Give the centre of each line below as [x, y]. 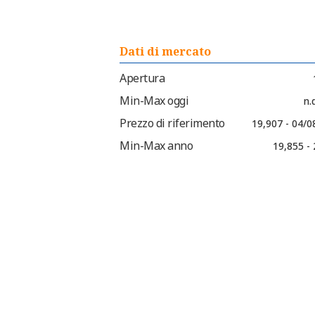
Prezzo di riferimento [172, 123]
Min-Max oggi [154, 101]
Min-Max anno [156, 146]
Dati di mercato [165, 52]
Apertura [142, 78]
